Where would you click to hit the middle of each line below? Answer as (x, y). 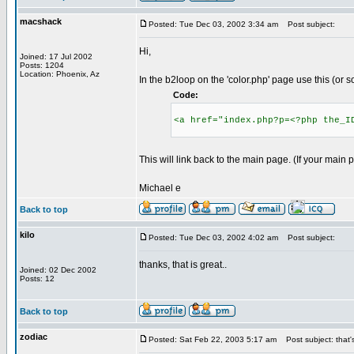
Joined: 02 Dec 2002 (58, 270)
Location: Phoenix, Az (60, 74)
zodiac (34, 337)
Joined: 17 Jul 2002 (56, 56)
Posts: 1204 (42, 65)
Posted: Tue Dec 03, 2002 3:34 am (213, 24)
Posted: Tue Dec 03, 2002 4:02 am (213, 237)
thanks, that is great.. (183, 265)
